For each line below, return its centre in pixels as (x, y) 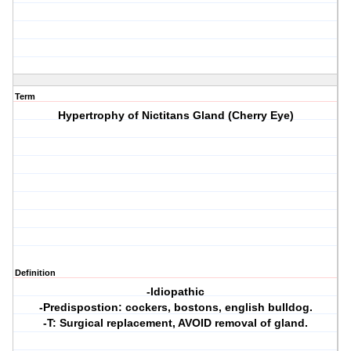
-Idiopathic (176, 292)
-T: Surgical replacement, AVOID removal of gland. (176, 323)
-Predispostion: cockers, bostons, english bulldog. (175, 308)
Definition (35, 273)
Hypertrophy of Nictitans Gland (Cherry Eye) (175, 116)
